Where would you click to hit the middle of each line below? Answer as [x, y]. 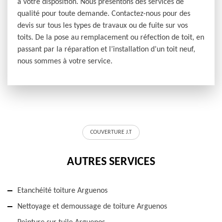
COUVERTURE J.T [111, 133]
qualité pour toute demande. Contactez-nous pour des [104, 14]
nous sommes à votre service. [65, 62]
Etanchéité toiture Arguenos [62, 191]
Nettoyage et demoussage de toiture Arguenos [92, 207]
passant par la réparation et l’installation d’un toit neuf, [106, 50]
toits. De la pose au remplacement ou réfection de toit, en [111, 38]
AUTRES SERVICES [111, 162]
